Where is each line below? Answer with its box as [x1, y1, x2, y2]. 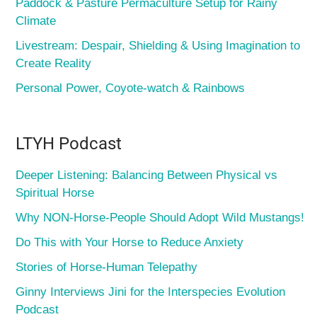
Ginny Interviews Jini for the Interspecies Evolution [16, 284, 286, 299]
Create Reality [16, 56, 92, 70]
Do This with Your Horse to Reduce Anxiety [16, 235, 244, 249]
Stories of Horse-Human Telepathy [16, 260, 198, 274]
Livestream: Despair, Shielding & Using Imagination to [16, 38, 301, 52]
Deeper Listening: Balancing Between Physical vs [16, 168, 278, 182]
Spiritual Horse [16, 185, 95, 200]
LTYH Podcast [16, 133, 122, 154]
